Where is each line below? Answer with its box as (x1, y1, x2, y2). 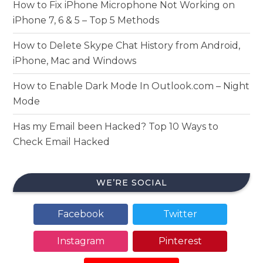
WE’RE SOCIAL (96, 177, 167, 188)
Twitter (163, 208, 197, 220)
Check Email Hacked (13, 136, 110, 148)
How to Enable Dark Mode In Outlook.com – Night (13, 80, 250, 92)
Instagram (56, 235, 104, 247)
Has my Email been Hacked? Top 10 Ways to (13, 121, 219, 133)
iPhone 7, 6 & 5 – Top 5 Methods (13, 15, 160, 26)
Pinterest (158, 235, 202, 247)
